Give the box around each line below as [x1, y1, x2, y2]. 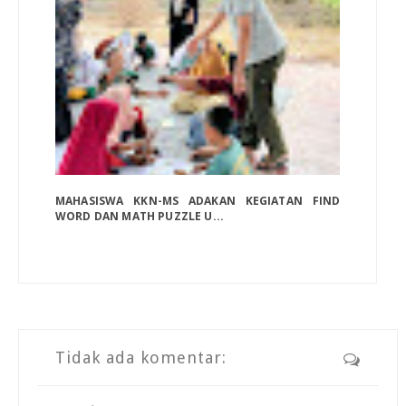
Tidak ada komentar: [55, 347, 227, 367]
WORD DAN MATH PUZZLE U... [55, 208, 225, 224]
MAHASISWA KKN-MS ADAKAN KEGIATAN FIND [55, 192, 341, 208]
